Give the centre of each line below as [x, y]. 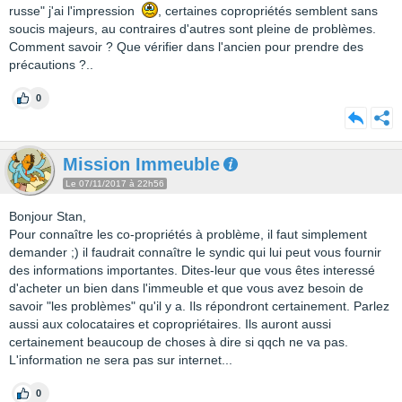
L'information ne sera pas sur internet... [121, 360]
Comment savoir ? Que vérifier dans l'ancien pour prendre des [186, 47]
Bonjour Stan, [49, 216]
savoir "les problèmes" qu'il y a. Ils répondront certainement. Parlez [199, 306]
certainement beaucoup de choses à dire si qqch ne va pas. [179, 342]
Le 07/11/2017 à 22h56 [115, 184]
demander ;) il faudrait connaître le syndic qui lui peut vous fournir [195, 252]
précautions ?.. [53, 65]
